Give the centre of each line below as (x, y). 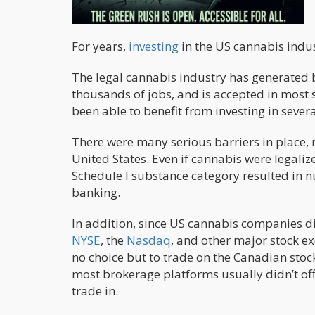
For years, (100, 46)
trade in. (95, 290)
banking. (96, 192)
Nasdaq (149, 240)
